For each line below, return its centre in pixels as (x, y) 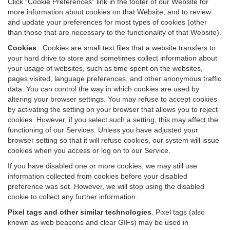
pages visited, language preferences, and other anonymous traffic (114, 79)
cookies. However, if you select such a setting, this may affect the (113, 120)
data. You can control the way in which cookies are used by (103, 89)
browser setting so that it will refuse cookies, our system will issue (113, 140)
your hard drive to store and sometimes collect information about (112, 58)
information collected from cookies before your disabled (98, 176)
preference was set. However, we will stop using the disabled (106, 186)
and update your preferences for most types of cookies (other (107, 22)
